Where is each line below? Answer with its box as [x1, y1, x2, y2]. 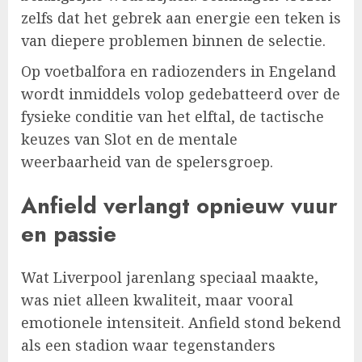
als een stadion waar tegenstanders [21, 335, 276, 356]
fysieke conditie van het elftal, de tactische [21, 107, 324, 127]
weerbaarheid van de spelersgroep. [21, 152, 273, 172]
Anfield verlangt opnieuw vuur [21, 189, 338, 221]
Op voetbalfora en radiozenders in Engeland [21, 61, 336, 82]
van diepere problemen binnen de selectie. [21, 31, 326, 51]
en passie [21, 217, 116, 250]
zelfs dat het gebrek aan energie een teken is [21, 8, 341, 28]
